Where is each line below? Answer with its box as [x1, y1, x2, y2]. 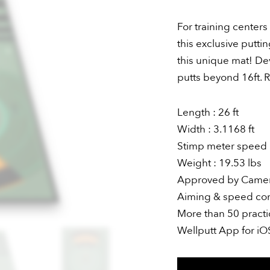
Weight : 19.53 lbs [177, 155, 262, 170]
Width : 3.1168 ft [177, 122, 254, 136]
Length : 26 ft [177, 105, 239, 119]
